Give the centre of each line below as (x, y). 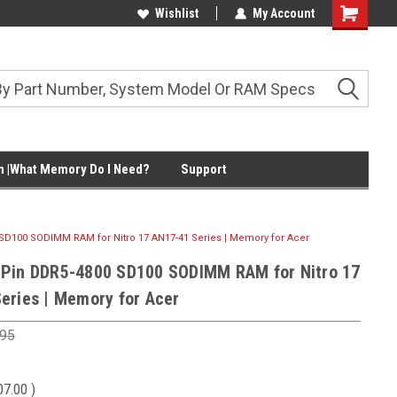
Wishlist (177, 13)
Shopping (358, 14)
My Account (284, 13)
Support (203, 169)
